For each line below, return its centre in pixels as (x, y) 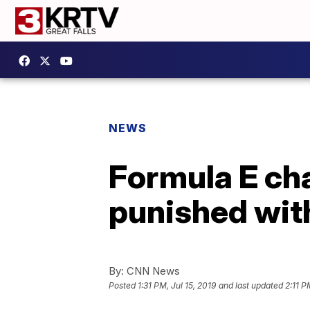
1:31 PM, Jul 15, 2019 (177, 286)
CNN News (152, 271)
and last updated (251, 286)
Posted (123, 286)
